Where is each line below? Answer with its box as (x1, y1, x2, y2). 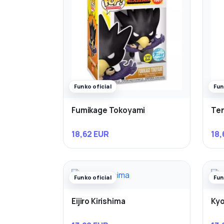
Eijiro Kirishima (71, 196, 125, 207)
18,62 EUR (71, 128, 109, 140)
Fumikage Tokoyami (71, 104, 145, 115)
